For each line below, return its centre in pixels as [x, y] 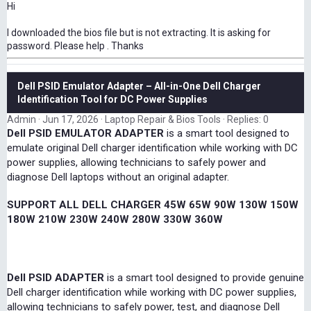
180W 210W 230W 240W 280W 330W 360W [115, 220]
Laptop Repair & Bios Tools [163, 120]
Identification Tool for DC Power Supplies [112, 100]
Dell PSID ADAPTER [56, 278]
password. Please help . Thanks [75, 46]
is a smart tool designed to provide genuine [204, 278]
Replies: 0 [248, 120]
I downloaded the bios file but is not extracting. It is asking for [139, 33]
